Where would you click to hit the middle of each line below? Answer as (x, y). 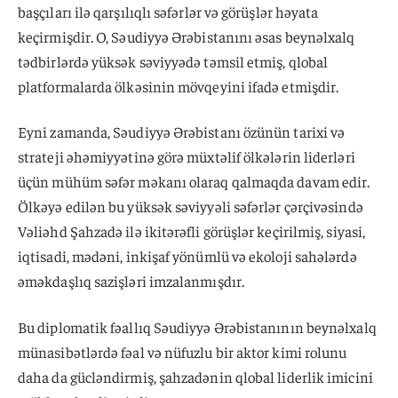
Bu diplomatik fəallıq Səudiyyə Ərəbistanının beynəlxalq (197, 327)
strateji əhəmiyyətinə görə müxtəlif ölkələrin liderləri (187, 157)
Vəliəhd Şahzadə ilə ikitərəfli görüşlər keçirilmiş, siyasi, (192, 231)
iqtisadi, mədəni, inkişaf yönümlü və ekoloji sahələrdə (187, 256)
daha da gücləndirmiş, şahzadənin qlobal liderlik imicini (195, 377)
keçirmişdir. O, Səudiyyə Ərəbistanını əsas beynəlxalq (187, 36)
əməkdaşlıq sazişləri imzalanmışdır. (131, 281)
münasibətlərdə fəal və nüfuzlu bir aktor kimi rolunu (183, 352)
